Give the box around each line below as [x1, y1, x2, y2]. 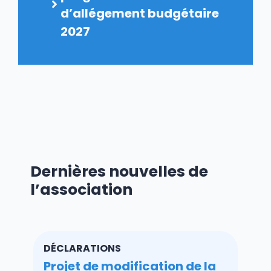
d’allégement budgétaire [60, 4, 219, 22]
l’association [30, 178, 132, 200]
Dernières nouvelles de [30, 160, 208, 182]
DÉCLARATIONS [44, 241, 122, 255]
